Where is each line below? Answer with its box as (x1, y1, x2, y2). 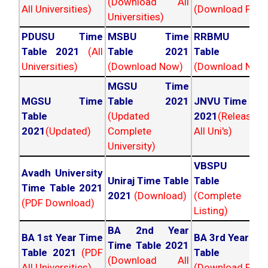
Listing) (194, 205, 228, 217)
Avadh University (22, 167, 103, 179)
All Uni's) (194, 125, 232, 138)
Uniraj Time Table (108, 175, 189, 187)
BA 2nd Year (108, 224, 189, 237)
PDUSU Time (22, 31, 103, 43)
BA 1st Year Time (22, 232, 103, 244)
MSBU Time (108, 31, 189, 43)
